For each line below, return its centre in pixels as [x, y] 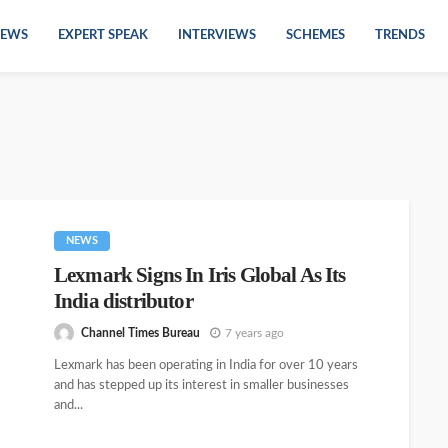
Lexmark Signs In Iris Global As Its [200, 275]
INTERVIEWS [217, 35]
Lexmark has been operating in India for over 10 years [206, 366]
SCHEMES [315, 35]
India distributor [123, 301]
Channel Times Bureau [140, 332]
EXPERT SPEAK [103, 35]
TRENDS [400, 35]
